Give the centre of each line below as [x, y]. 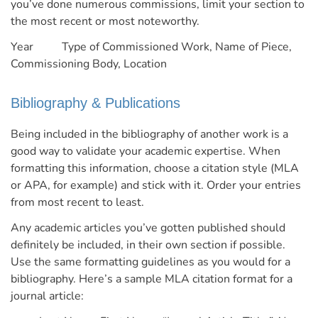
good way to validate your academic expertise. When [146, 152]
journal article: [47, 296]
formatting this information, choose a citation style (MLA [155, 169]
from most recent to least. [79, 203]
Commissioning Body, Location [89, 64]
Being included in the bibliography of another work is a [149, 135]
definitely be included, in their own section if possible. [148, 245]
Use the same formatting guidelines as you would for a [150, 262]
